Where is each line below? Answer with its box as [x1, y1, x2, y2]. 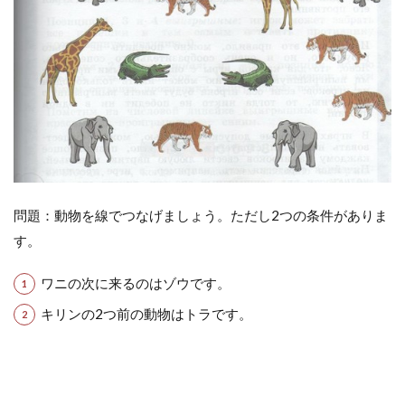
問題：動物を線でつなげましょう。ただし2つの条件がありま [14, 206, 388, 223]
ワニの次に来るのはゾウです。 [40, 274, 231, 291]
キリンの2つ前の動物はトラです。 [40, 305, 252, 322]
